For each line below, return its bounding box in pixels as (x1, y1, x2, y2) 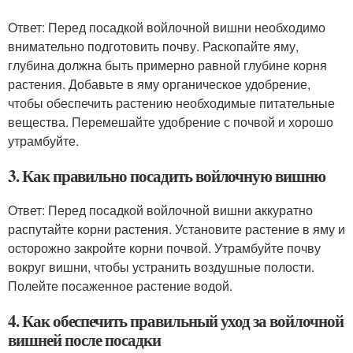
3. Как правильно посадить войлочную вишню (8, 164, 325, 188)
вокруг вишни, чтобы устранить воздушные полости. (8, 258, 314, 276)
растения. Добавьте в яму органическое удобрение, (8, 75, 310, 93)
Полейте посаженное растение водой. (8, 277, 232, 295)
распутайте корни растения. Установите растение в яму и (8, 220, 345, 238)
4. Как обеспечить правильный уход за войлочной (8, 309, 344, 333)
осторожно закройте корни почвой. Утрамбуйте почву (8, 239, 321, 257)
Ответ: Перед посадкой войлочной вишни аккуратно (8, 201, 313, 219)
